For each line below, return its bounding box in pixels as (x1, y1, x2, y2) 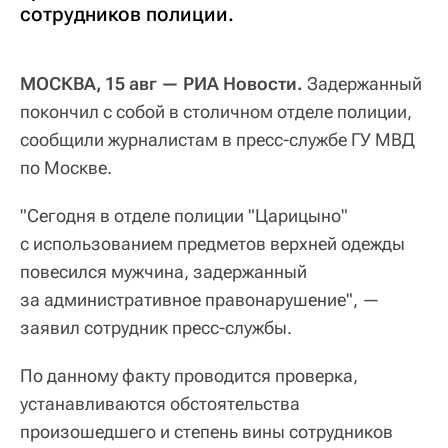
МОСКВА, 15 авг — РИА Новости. (20, 72, 303, 94)
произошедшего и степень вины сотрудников (20, 420, 393, 442)
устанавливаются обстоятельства (20, 392, 300, 414)
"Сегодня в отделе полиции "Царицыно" (20, 204, 348, 226)
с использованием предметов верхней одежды (20, 232, 405, 254)
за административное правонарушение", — (20, 288, 380, 310)
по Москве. (20, 156, 112, 178)
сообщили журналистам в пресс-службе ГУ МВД (20, 128, 415, 150)
